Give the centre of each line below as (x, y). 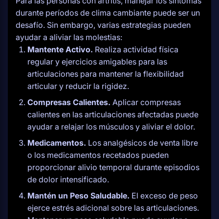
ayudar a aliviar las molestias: (69, 37)
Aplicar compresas (146, 102)
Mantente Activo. (60, 49)
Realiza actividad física (136, 49)
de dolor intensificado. (68, 179)
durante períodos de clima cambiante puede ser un (108, 13)
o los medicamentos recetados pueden (98, 155)
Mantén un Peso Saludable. (78, 196)
